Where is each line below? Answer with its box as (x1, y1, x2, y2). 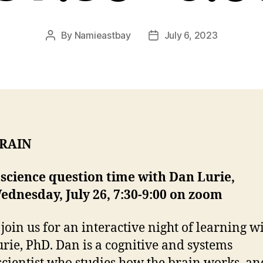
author (49, 44, 77, 56)
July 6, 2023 (164, 29, 218, 41)
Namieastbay (74, 29, 131, 41)
